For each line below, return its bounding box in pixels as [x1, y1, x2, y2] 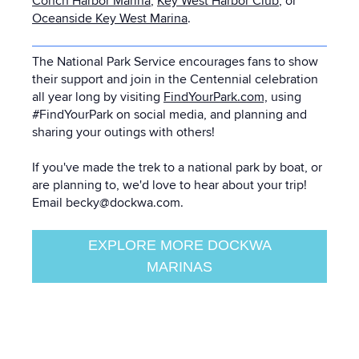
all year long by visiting [32, 88, 163, 105]
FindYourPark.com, [163, 88, 268, 105]
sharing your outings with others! [32, 123, 215, 140]
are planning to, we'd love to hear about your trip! [32, 177, 307, 194]
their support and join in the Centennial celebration [32, 71, 318, 87]
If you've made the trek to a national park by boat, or [32, 159, 322, 176]
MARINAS [147, 258, 212, 275]
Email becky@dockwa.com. [32, 195, 184, 212]
